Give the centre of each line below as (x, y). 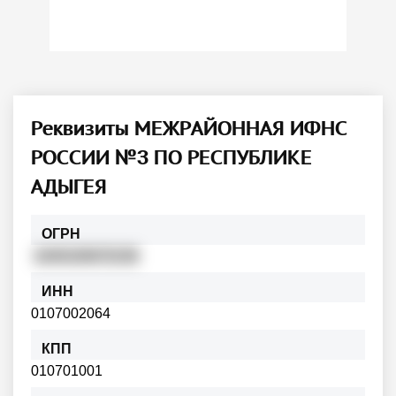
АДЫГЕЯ (69, 186)
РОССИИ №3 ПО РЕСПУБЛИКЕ (171, 157)
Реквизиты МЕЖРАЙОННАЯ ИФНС (189, 128)
